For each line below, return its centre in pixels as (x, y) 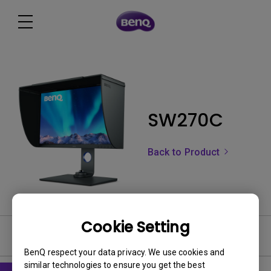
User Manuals (46, 236)
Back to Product (185, 152)
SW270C (185, 120)
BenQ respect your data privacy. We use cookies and (125, 252)
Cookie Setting (135, 227)
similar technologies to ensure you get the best (115, 265)
